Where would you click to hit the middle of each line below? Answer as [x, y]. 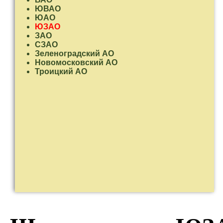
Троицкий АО [61, 71]
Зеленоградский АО [74, 54]
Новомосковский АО [76, 62]
